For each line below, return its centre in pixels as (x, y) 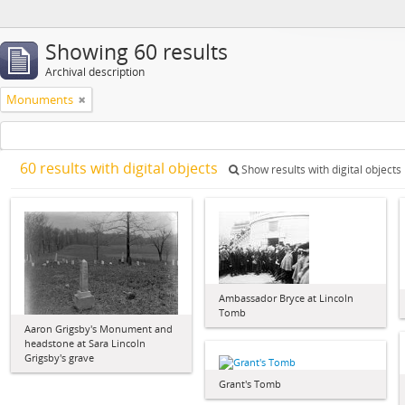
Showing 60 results (137, 52)
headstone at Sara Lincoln (85, 343)
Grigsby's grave (59, 357)
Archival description (95, 72)
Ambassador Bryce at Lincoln (286, 298)
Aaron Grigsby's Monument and (99, 328)
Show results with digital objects (320, 170)
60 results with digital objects (121, 168)
